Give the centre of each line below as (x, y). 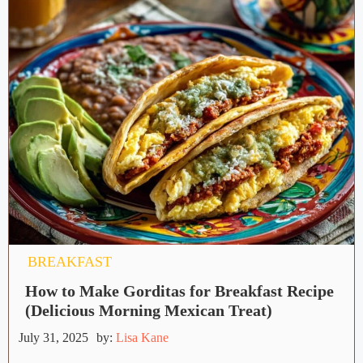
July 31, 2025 (53, 338)
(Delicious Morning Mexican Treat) (149, 311)
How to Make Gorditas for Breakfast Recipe (179, 291)
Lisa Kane (142, 338)
